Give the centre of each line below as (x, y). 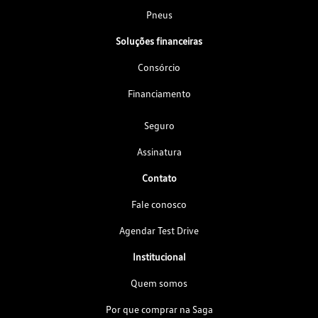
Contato (159, 178)
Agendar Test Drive (159, 230)
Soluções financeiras (159, 41)
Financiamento (159, 93)
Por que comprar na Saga (159, 309)
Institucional (159, 257)
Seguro (159, 125)
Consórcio (159, 67)
